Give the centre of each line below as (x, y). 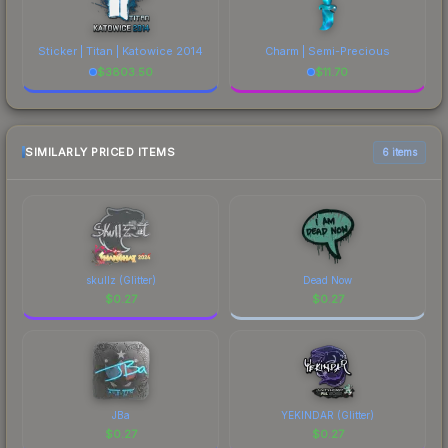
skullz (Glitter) (120, 279)
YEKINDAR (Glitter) (327, 414)
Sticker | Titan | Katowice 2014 (120, 50)
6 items (399, 151)
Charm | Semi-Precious (327, 50)
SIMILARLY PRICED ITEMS (100, 152)
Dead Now (327, 279)
